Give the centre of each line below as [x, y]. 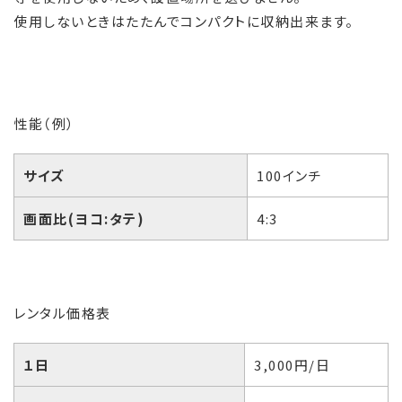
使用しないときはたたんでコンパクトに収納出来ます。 [184, 22]
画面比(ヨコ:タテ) [84, 219]
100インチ [289, 176]
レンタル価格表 [62, 313]
